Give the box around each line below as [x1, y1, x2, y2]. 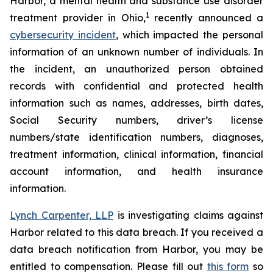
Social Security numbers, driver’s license [10, 114, 263, 126]
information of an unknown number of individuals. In [10, 46, 263, 58]
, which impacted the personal [115, 29, 264, 41]
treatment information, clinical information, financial [10, 148, 263, 160]
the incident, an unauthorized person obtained [10, 63, 263, 75]
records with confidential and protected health [10, 80, 263, 92]
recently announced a [149, 12, 263, 24]
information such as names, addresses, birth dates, [10, 97, 263, 109]
